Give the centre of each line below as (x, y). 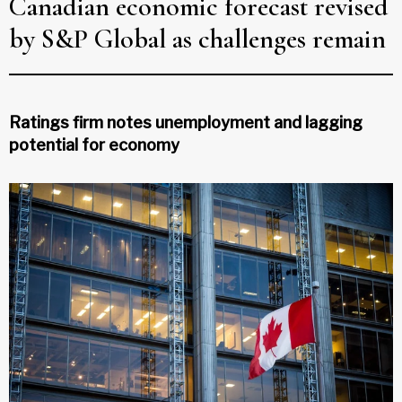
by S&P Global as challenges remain (197, 39)
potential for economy (94, 144)
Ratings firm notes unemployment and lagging (186, 122)
